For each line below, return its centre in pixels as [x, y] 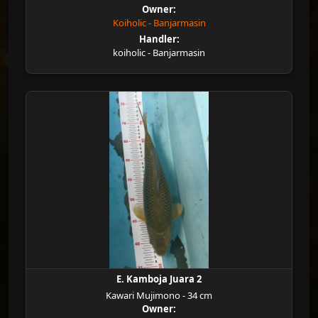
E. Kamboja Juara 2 [159, 279]
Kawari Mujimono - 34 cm [159, 295]
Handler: [159, 39]
